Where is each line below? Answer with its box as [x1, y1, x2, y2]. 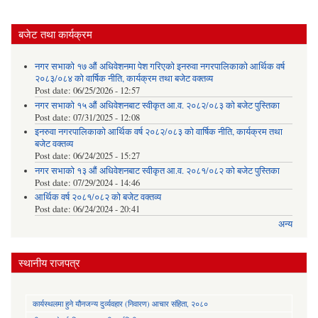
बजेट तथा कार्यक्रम [18, 26, 92, 41]
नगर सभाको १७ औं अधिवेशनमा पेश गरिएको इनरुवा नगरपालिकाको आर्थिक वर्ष [34, 60, 285, 73]
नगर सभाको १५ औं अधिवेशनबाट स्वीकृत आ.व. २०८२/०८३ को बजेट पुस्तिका [34, 99, 280, 111]
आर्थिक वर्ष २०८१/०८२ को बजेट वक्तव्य [34, 191, 161, 204]
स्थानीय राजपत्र [18, 256, 80, 270]
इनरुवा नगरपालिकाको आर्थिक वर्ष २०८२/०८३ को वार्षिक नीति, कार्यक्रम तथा [34, 126, 283, 138]
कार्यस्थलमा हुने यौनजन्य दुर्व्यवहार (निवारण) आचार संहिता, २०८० [33, 298, 208, 309]
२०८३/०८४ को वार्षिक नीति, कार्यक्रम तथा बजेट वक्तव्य [34, 72, 213, 85]
